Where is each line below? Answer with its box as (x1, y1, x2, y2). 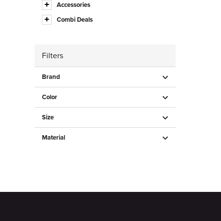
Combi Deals (57, 15, 93, 24)
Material (42, 133, 65, 142)
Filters (42, 50, 63, 61)
